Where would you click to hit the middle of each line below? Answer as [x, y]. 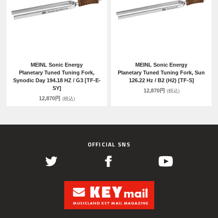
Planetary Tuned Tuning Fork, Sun [161, 73]
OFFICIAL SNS [109, 145]
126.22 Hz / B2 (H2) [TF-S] [161, 81]
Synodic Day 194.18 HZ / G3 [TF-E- [57, 81]
